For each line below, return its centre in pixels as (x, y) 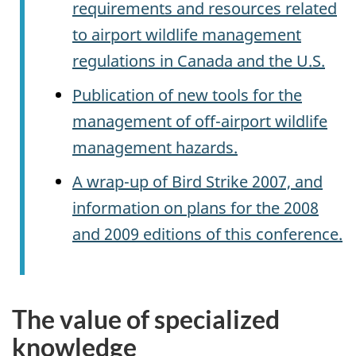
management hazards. (155, 147)
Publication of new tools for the (187, 95)
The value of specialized (146, 319)
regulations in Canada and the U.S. (199, 60)
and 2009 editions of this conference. (207, 234)
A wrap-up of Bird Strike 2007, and (197, 181)
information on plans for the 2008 (195, 207)
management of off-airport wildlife (200, 121)
